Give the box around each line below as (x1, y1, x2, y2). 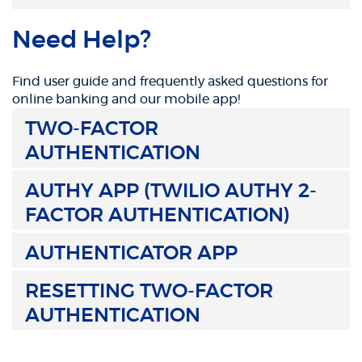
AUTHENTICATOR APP (25, 244, 238, 263)
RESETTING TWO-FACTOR (25, 282, 273, 301)
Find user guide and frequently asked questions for (12, 75, 328, 88)
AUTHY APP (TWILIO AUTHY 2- (25, 182, 317, 201)
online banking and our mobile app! (12, 93, 240, 106)
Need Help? (12, 28, 151, 53)
